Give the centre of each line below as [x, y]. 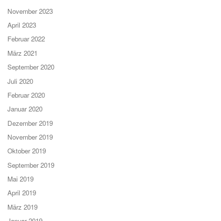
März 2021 [22, 53]
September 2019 [31, 165]
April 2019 [22, 193]
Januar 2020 [25, 109]
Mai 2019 [20, 179]
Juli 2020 [20, 81]
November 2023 [30, 11]
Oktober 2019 [27, 151]
